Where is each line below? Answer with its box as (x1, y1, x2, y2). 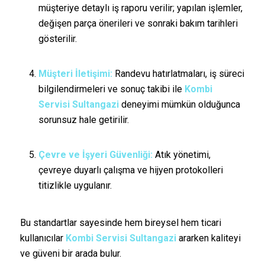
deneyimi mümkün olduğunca (118, 98, 240, 110)
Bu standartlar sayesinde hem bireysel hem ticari (20, 216, 221, 228)
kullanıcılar (20, 232, 66, 244)
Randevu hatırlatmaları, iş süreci (112, 67, 244, 79)
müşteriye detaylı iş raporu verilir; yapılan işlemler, (38, 2, 243, 14)
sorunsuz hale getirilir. (38, 114, 129, 125)
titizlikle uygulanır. (38, 180, 112, 192)
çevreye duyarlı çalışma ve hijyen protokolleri (38, 164, 223, 176)
